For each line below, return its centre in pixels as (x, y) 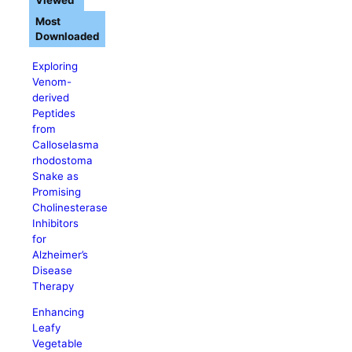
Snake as (56, 176)
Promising (57, 191)
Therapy (53, 286)
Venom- (52, 81)
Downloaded (68, 37)
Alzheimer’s (60, 254)
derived (51, 97)
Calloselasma (66, 144)
